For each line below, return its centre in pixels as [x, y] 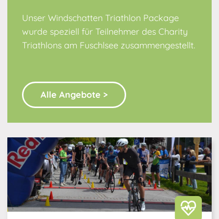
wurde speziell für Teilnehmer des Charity [105, 31]
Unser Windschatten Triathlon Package [100, 18]
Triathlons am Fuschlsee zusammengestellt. [109, 45]
